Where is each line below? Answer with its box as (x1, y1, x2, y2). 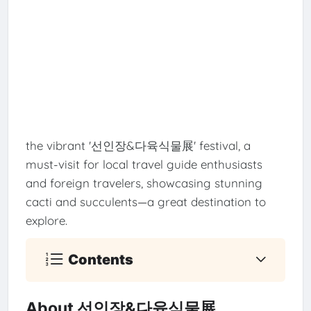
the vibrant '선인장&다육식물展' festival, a (25, 137, 251, 153)
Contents (68, 251, 134, 268)
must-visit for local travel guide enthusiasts (25, 156, 262, 171)
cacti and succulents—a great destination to (25, 194, 266, 209)
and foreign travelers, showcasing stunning (25, 175, 262, 190)
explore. (25, 212, 67, 228)
